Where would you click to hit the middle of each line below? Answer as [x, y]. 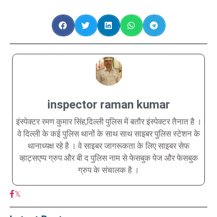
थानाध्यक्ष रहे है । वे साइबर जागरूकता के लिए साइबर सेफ [108, 146]
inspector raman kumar [108, 104]
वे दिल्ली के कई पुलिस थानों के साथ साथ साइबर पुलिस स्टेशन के [108, 133]
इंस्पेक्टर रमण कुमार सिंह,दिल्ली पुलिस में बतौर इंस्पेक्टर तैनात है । [108, 121]
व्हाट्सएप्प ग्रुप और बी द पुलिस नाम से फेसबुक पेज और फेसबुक [108, 158]
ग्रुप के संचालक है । [108, 170]
